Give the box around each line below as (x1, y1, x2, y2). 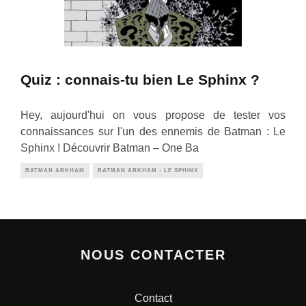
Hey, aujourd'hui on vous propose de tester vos (20, 109, 286, 122)
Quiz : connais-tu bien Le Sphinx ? (20, 71, 260, 87)
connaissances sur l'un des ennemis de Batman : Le (20, 126, 286, 138)
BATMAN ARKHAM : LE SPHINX (98, 167, 198, 174)
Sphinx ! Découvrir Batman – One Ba (20, 142, 199, 154)
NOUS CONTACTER (80, 247, 226, 263)
